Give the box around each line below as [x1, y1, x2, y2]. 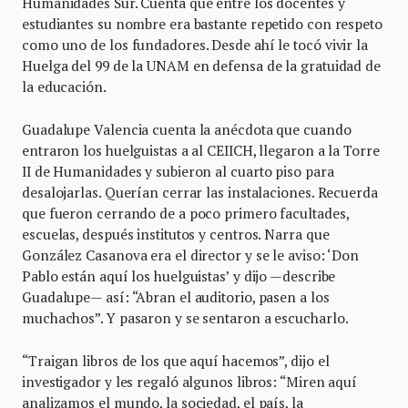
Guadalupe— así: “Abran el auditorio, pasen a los [22, 288, 330, 307]
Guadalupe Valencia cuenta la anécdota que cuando [22, 120, 352, 139]
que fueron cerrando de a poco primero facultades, [22, 204, 349, 223]
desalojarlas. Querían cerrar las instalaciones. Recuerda [22, 183, 378, 202]
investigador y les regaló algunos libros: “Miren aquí [22, 372, 358, 392]
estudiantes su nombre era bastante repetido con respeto [22, 15, 382, 34]
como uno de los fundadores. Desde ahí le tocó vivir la [22, 36, 368, 55]
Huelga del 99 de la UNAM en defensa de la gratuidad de [22, 56, 381, 76]
